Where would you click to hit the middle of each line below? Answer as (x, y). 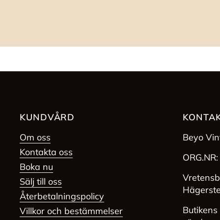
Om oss (35, 137)
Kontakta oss (46, 152)
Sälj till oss (41, 182)
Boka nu (36, 167)
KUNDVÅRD (47, 117)
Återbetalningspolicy (62, 196)
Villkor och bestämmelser (71, 211)
